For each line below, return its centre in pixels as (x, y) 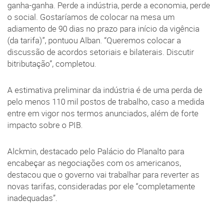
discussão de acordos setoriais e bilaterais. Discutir (101, 52)
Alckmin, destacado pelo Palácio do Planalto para (96, 152)
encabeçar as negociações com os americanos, (94, 163)
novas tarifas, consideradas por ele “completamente (101, 187)
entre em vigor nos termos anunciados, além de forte (103, 114)
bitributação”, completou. (52, 64)
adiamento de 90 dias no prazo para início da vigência (103, 29)
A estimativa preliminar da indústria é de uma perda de (105, 90)
